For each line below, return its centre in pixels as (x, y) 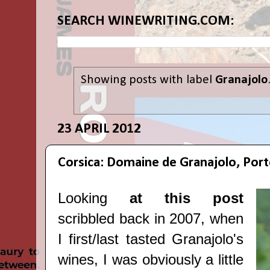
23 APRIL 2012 (99, 129)
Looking (94, 199)
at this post (187, 199)
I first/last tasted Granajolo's (151, 240)
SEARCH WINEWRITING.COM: (146, 21)
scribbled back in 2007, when (151, 219)
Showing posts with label (148, 80)
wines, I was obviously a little (151, 260)
